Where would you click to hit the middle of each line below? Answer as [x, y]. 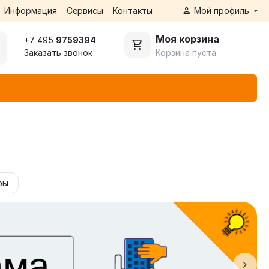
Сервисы [85, 11]
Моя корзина [187, 39]
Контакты [132, 11]
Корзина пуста [186, 52]
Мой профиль [222, 11]
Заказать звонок [58, 53]
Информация [30, 11]
